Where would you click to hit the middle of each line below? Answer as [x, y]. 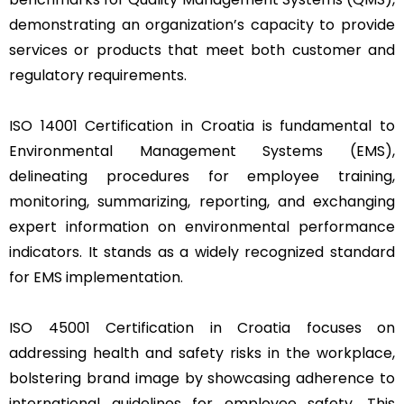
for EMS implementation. [96, 277]
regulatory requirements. [98, 75]
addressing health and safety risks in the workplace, [202, 353]
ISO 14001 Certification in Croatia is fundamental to [202, 125]
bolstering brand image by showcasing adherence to [202, 378]
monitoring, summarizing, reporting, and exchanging [202, 201]
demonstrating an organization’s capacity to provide [202, 24]
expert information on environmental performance [202, 226]
